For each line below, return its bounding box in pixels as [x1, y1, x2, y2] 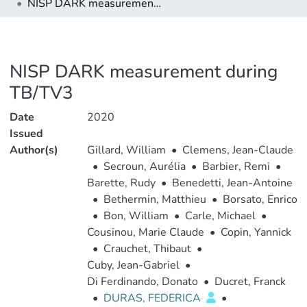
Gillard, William [86, 143, 166, 158]
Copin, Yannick [220, 225, 291, 240]
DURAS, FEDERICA [103, 291, 204, 306]
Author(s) [10, 143, 58, 158]
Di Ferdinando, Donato [86, 274, 198, 289]
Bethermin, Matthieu [103, 192, 206, 207]
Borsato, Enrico [222, 192, 297, 207]
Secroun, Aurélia [103, 159, 186, 174]
